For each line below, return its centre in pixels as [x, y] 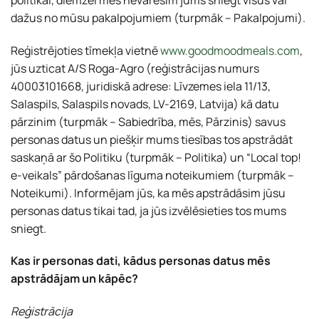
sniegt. [28, 228]
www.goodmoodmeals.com [230, 50]
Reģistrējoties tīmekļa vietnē [85, 50]
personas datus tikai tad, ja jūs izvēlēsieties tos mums [148, 210]
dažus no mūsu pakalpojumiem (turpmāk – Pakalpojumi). [158, 17]
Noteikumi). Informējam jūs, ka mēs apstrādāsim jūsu [148, 193]
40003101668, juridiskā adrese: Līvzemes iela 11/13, [141, 86]
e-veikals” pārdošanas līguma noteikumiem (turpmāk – [152, 175]
